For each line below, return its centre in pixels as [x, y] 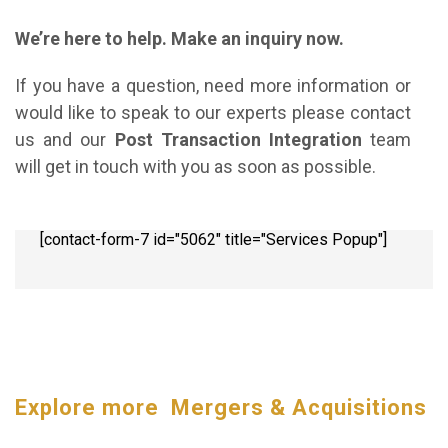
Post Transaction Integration [242, 139]
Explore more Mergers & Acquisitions [221, 408]
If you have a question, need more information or [213, 85]
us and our [65, 139]
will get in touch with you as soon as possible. [195, 166]
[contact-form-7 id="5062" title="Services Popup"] [213, 239]
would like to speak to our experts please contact [213, 112]
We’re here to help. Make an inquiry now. [179, 38]
